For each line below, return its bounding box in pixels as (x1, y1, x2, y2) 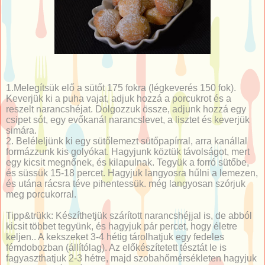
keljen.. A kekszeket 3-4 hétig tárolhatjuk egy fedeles (6, 231, 224, 242)
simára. (6, 125, 37, 135)
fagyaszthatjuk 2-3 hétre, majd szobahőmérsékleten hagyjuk (6, 253, 257, 263)
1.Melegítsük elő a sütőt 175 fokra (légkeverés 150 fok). (6, 82, 236, 93)
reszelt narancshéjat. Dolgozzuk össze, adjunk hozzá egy (6, 104, 246, 114)
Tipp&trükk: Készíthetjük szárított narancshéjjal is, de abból (6, 210, 252, 221)
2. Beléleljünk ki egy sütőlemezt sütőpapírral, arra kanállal (6, 135, 247, 146)
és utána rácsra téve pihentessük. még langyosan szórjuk (6, 178, 245, 189)
